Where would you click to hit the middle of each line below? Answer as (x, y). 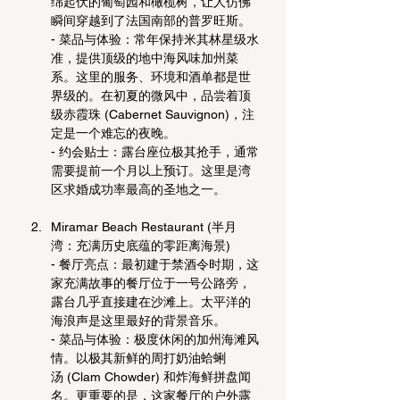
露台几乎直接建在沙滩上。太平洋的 (151, 301)
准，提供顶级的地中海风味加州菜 (145, 58)
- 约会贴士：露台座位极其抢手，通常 (155, 151)
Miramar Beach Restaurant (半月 (144, 226)
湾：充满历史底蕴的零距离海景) (141, 245)
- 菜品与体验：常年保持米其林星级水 (155, 39)
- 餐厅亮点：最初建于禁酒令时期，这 (155, 264)
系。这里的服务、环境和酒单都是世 (151, 76)
